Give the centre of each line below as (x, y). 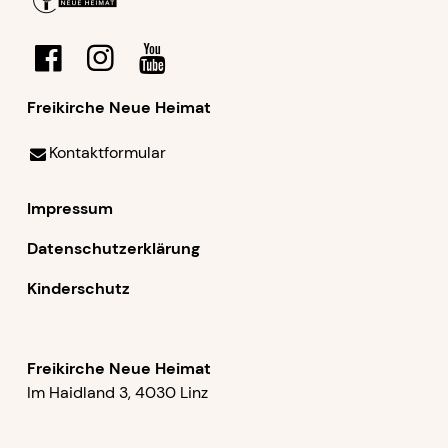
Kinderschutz (78, 288)
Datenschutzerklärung (113, 248)
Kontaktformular (108, 152)
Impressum (69, 208)
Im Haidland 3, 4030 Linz (117, 392)
